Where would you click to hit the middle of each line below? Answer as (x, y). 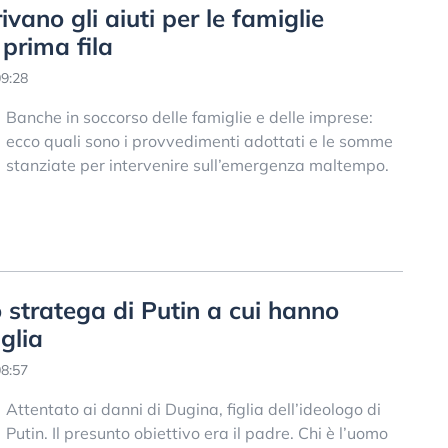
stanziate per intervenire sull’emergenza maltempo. (197, 165)
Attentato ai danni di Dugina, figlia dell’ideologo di (193, 408)
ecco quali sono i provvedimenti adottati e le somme (199, 141)
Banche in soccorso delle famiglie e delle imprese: (189, 117)
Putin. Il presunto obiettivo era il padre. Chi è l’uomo (196, 432)
